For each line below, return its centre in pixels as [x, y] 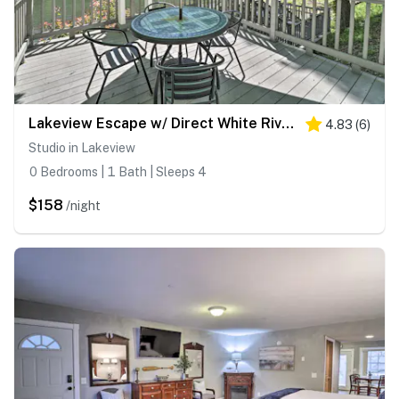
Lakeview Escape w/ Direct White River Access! [288, 124]
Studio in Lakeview [82, 148]
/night [83, 206]
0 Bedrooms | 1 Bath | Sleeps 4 [118, 172]
